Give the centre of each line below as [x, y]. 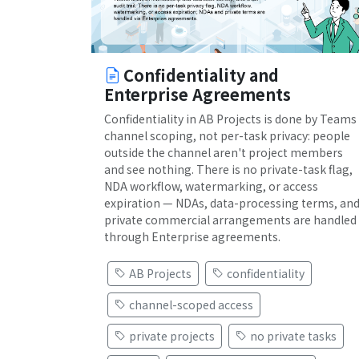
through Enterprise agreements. [192, 236]
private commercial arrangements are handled [230, 219]
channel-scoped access [191, 304]
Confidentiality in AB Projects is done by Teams [230, 118]
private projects [172, 335]
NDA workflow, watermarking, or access [211, 186]
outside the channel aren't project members [224, 152]
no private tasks [293, 335]
